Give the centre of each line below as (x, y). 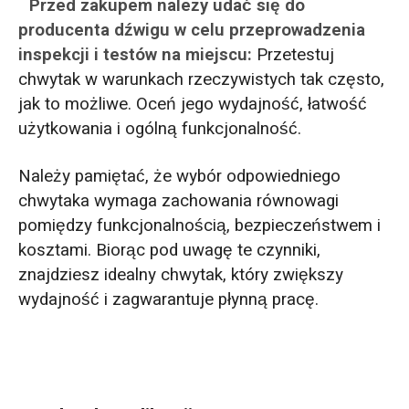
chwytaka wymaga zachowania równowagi (178, 200)
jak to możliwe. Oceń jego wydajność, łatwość (192, 105)
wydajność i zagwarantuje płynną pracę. (168, 299)
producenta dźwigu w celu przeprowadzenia (191, 31)
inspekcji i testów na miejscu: (137, 55)
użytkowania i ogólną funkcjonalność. (159, 129)
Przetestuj (295, 55)
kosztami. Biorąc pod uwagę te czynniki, (169, 250)
